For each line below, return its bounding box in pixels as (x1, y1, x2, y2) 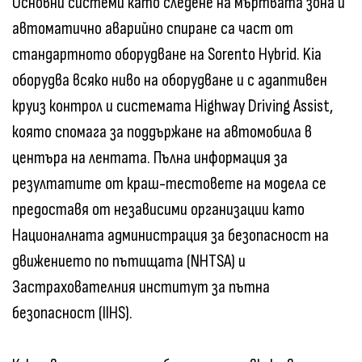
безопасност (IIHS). (12, 302, 133, 325)
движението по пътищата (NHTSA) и (12, 250, 246, 273)
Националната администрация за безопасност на (12, 225, 329, 247)
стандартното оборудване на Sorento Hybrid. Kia (12, 44, 322, 66)
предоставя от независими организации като (12, 199, 305, 221)
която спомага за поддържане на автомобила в (12, 121, 312, 144)
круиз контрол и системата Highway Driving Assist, (12, 95, 333, 118)
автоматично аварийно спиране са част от (12, 18, 293, 40)
